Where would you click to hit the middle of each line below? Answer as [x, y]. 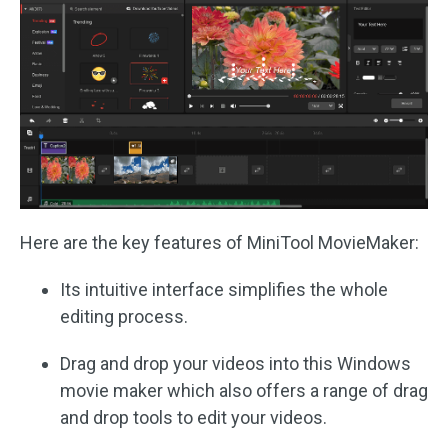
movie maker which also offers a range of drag [244, 390]
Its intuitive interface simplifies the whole [224, 289]
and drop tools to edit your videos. [193, 417]
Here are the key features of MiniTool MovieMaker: [219, 242]
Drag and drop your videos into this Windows [235, 363]
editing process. [124, 316]
